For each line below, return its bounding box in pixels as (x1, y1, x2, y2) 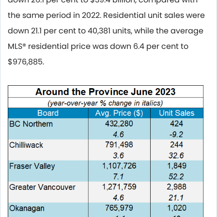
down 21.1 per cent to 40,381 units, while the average (8, 25, 203, 36)
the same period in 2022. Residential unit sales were (8, 10, 205, 21)
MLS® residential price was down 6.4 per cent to (8, 41, 188, 52)
